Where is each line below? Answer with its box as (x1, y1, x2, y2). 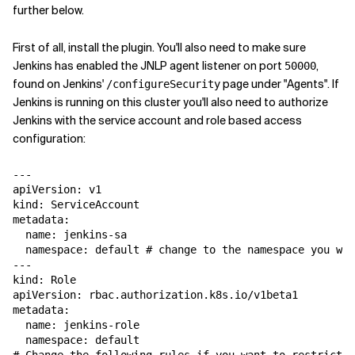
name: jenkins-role (13, 319, 139, 331)
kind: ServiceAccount (13, 198, 139, 211)
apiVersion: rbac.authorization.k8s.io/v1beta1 (13, 288, 298, 301)
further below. (13, 3, 84, 17)
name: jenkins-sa (13, 228, 127, 241)
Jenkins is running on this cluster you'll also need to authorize (13, 95, 328, 109)
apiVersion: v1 (13, 183, 101, 196)
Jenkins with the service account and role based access (13, 113, 302, 128)
